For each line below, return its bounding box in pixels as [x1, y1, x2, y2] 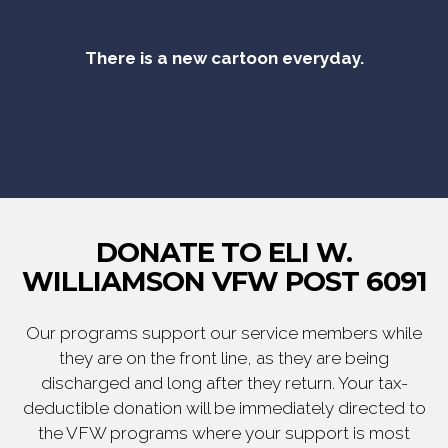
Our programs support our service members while [26, 323, 422, 344]
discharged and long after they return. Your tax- [40, 373, 408, 394]
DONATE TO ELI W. [96, 236, 352, 270]
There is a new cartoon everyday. [84, 48, 364, 69]
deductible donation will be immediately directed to [22, 398, 426, 419]
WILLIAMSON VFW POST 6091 [21, 265, 427, 299]
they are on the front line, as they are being [59, 348, 389, 369]
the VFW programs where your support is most [38, 423, 410, 444]
